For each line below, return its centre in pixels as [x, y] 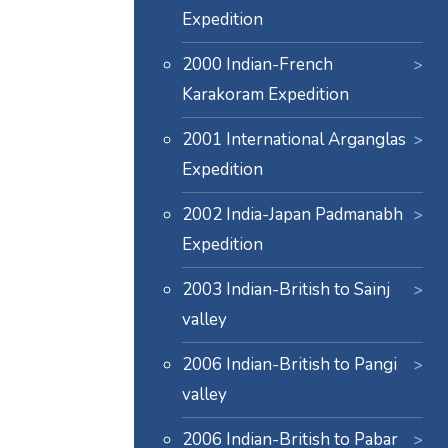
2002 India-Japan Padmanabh [293, 214]
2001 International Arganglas [294, 139]
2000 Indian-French [258, 64]
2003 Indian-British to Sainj [286, 289]
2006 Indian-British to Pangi [290, 364]
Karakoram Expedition [266, 94]
